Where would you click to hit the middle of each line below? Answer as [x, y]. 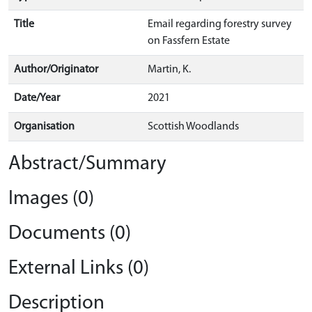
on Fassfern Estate [189, 41]
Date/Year [37, 98]
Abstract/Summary [87, 164]
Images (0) [51, 199]
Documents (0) [70, 234]
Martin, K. [169, 70]
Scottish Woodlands [193, 127]
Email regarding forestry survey [220, 24]
